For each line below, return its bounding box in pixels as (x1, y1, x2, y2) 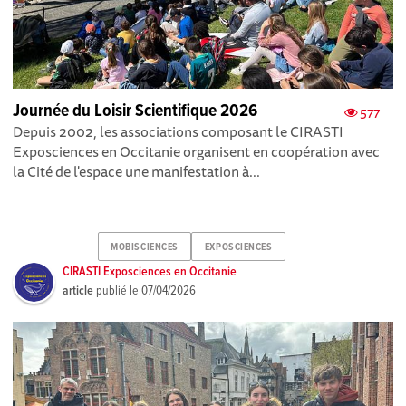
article (63, 283, 94, 300)
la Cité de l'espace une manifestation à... (13, 159, 261, 184)
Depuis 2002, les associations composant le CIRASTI (13, 120, 344, 144)
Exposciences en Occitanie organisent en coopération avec (13, 140, 381, 164)
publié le (93, 283, 142, 300)
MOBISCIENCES (111, 241, 179, 254)
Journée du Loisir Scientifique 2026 (13, 100, 258, 124)
